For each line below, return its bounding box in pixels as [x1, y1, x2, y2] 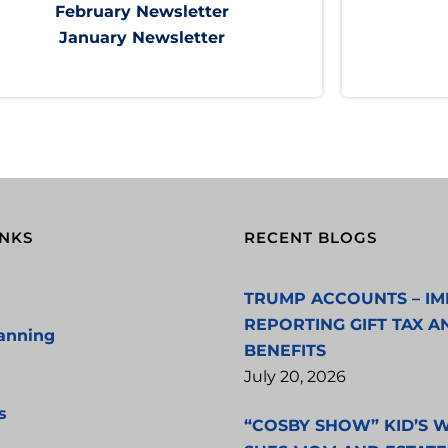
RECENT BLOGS [244, 228, 377, 248]
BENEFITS [244, 341, 326, 361]
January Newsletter [58, 28, 225, 48]
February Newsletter [54, 2, 229, 22]
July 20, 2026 [244, 367, 346, 387]
